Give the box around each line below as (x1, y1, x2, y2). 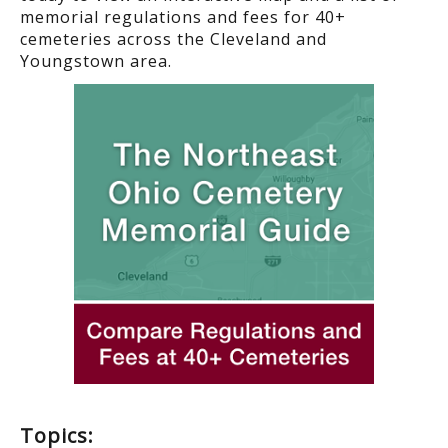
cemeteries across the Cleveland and (20, 28, 327, 51)
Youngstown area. (20, 50, 172, 73)
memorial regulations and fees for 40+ (20, 6, 346, 29)
